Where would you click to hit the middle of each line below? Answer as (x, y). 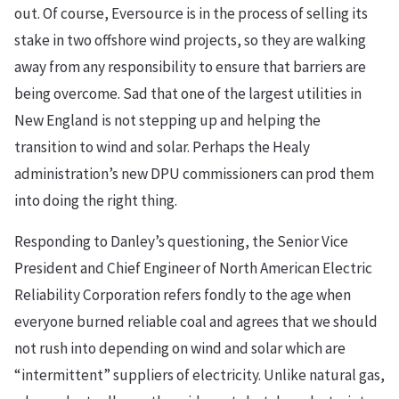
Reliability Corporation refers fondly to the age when (183, 295)
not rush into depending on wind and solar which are (180, 349)
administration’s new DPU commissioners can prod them (194, 174)
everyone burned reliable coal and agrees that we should (196, 322)
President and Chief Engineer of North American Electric (193, 269)
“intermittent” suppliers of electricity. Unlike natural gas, (199, 375)
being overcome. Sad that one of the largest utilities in (188, 94)
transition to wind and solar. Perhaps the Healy (162, 147)
